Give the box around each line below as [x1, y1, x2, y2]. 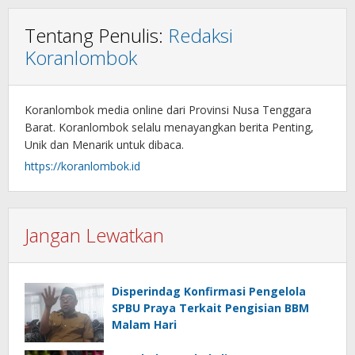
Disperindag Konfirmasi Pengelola [112, 283, 306, 299]
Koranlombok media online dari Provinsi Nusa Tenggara [25, 101, 311, 117]
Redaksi [168, 21, 233, 48]
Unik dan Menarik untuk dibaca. [25, 136, 184, 152]
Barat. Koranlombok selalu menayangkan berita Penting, [25, 119, 314, 135]
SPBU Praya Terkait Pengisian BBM [112, 300, 309, 315]
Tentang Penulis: [25, 21, 168, 48]
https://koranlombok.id [25, 158, 140, 174]
